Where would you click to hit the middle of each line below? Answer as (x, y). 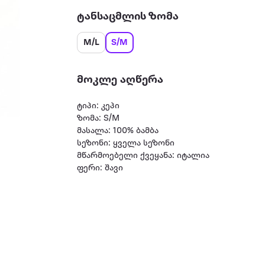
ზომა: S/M (98, 119)
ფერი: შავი (100, 168)
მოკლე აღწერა (120, 80)
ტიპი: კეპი (98, 106)
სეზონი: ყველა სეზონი (126, 143)
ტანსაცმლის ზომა (128, 17)
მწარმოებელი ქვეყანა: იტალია (143, 156)
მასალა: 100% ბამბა (118, 131)
